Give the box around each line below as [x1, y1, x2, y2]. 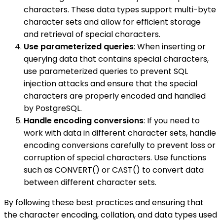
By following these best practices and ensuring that [4, 196, 204, 208]
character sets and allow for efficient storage [24, 16, 201, 28]
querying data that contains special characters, [24, 53, 209, 65]
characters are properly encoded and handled [24, 90, 206, 102]
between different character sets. [24, 176, 156, 188]
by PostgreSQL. [24, 102, 82, 114]
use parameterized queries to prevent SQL [24, 65, 188, 77]
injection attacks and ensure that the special [24, 77, 197, 89]
